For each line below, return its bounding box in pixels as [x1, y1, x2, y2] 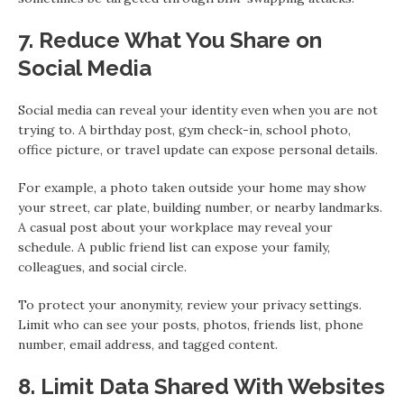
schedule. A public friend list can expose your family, [18, 239, 330, 256]
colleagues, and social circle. [18, 259, 187, 276]
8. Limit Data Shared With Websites [18, 373, 385, 400]
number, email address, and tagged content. [18, 336, 278, 353]
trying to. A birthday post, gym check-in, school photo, [18, 122, 351, 139]
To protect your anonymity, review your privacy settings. [18, 297, 362, 314]
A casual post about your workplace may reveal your [18, 219, 333, 236]
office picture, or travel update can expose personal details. [18, 142, 378, 159]
